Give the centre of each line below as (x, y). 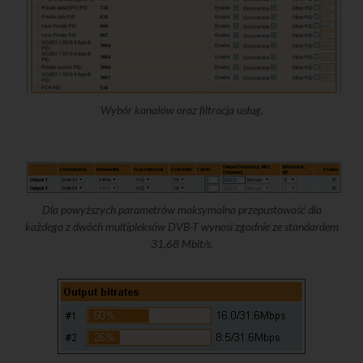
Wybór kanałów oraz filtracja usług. (181, 110)
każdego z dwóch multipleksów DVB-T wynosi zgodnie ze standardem (181, 227)
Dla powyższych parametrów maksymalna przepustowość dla (181, 210)
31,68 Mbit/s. (181, 244)
